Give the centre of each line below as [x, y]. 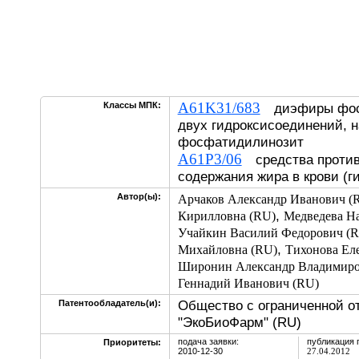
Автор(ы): [139, 196]
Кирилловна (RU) [226, 216]
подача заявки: [208, 341]
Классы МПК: [132, 105]
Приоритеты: [132, 342]
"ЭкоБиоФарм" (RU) [239, 322]
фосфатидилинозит [240, 142]
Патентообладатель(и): [109, 303]
